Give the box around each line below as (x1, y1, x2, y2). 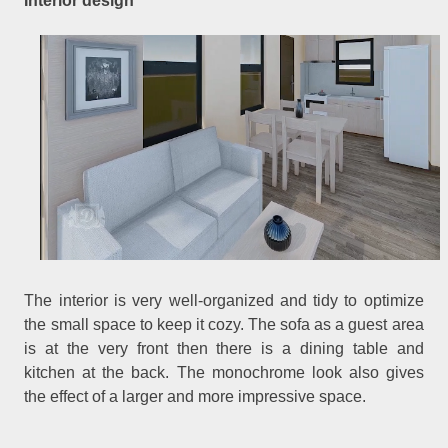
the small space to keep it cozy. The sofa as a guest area (24, 316, 424, 334)
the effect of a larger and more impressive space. (24, 388, 367, 406)
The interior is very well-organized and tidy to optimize (24, 292, 424, 310)
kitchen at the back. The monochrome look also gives (24, 364, 424, 382)
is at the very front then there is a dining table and (24, 340, 424, 358)
